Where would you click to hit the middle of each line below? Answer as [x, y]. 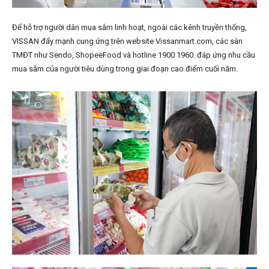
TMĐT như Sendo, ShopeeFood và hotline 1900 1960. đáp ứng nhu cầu [134, 55]
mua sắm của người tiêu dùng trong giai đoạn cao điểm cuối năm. [125, 69]
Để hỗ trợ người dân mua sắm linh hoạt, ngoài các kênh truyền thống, [129, 28]
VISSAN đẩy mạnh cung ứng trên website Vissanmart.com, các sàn [127, 41]
